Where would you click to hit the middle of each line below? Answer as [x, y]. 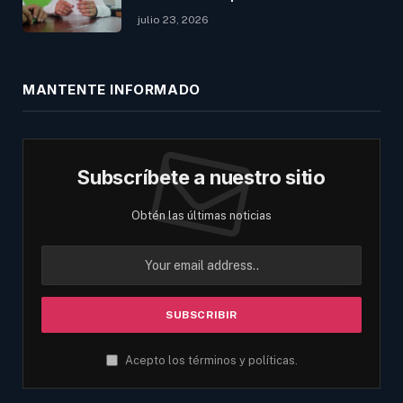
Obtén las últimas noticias [201, 215]
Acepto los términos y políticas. [210, 360]
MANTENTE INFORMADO [112, 89]
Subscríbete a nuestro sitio [201, 177]
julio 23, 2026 [173, 19]
